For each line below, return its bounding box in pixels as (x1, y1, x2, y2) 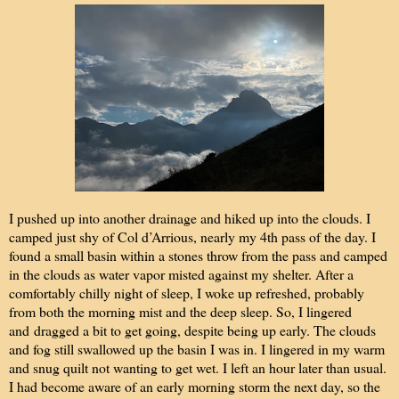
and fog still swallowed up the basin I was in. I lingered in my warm (9, 339, 385, 359)
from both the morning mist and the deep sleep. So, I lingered (9, 302, 352, 322)
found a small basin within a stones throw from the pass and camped (9, 246, 387, 265)
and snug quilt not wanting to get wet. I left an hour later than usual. (9, 358, 387, 378)
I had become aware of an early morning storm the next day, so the (9, 377, 380, 396)
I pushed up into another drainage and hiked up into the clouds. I (9, 208, 370, 228)
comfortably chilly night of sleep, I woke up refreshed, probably (9, 283, 364, 303)
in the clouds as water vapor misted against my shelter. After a (9, 265, 354, 284)
